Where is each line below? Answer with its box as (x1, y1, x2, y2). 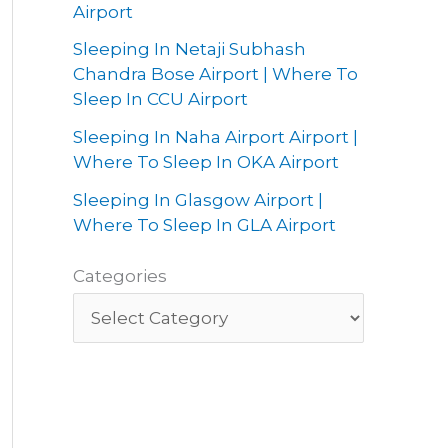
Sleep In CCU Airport (73, 89, 248, 110)
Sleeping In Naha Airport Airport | (73, 127, 358, 148)
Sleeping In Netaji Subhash (73, 39, 306, 60)
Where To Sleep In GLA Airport (73, 214, 336, 235)
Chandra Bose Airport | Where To (73, 64, 358, 85)
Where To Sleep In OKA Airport (73, 152, 339, 173)
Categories (73, 266, 167, 287)
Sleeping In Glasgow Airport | (73, 189, 323, 210)
